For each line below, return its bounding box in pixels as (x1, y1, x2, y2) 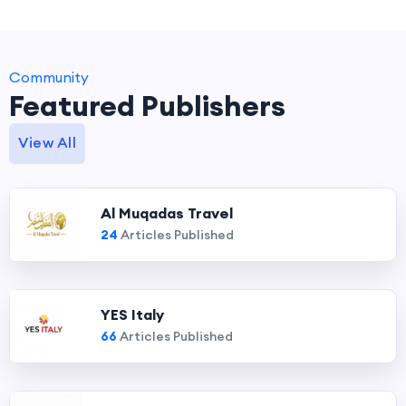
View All (18, 133, 76, 151)
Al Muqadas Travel (101, 204, 233, 222)
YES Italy (101, 305, 164, 324)
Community (9, 68, 89, 86)
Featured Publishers (9, 87, 285, 124)
